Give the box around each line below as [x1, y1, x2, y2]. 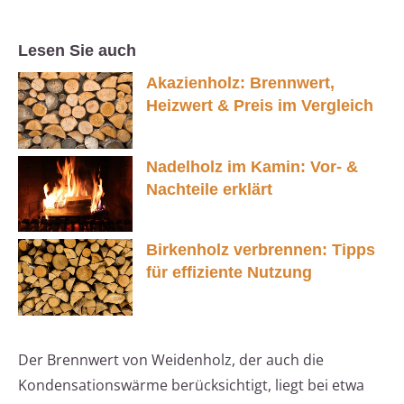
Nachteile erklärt [146, 179, 272, 198]
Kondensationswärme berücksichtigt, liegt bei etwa [18, 375, 364, 396]
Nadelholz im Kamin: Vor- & [146, 157, 358, 176]
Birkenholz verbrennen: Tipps [146, 241, 375, 260]
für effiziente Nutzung [146, 263, 312, 282]
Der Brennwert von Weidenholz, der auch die [18, 350, 324, 371]
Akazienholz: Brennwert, [146, 74, 335, 93]
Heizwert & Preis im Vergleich [146, 96, 373, 115]
